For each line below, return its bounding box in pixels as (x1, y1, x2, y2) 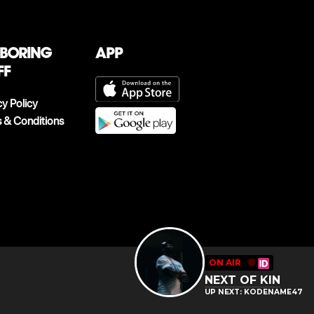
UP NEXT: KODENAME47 (205, 287, 303, 296)
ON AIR (209, 257, 241, 268)
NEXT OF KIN (205, 273, 280, 287)
